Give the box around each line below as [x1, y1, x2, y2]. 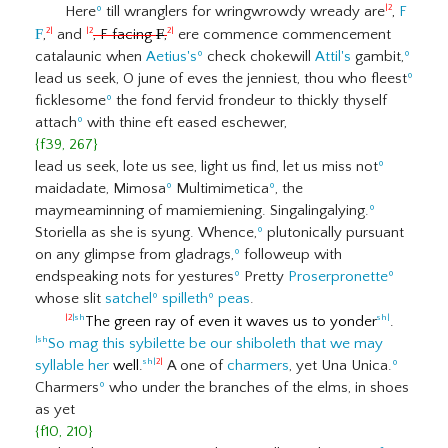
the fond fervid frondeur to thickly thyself [112, 92, 387, 109]
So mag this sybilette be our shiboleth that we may [48, 335, 383, 352]
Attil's [315, 48, 351, 65]
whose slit [35, 290, 105, 307]
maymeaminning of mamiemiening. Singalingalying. [35, 202, 369, 219]
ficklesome [35, 92, 106, 109]
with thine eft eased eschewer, [83, 114, 287, 131]
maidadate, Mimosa [35, 180, 166, 197]
